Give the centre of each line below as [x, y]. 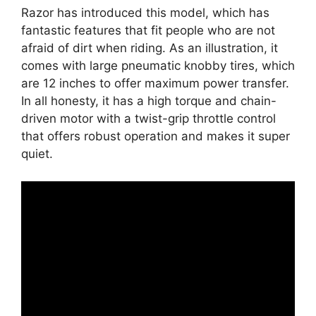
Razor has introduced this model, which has [145, 13]
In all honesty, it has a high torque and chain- [149, 101]
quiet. [37, 154]
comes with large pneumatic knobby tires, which [158, 66]
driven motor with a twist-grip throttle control [148, 119]
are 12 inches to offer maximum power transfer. [155, 83]
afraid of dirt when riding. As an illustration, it [150, 48]
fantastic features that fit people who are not [148, 30]
